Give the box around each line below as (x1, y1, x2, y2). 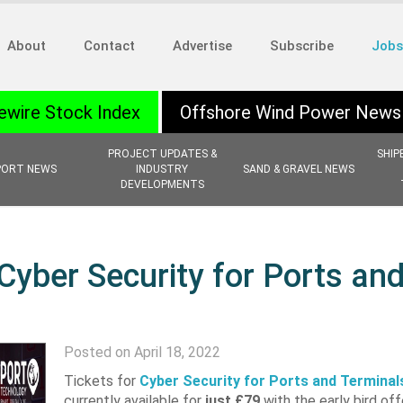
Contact (84, 38, 135, 54)
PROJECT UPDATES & (107, 148, 217, 160)
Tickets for (63, 372, 139, 390)
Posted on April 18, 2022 (63, 344, 220, 361)
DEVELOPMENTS (120, 178, 204, 191)
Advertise (173, 38, 232, 54)
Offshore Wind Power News (180, 102, 401, 123)
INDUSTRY (136, 163, 188, 175)
